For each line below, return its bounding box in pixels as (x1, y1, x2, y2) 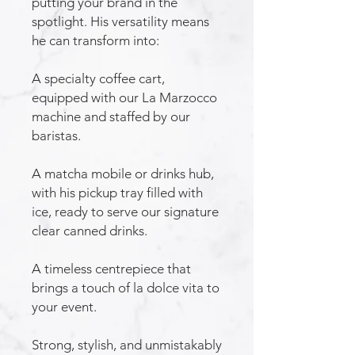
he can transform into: (32, 32, 159, 48)
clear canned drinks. (32, 223, 147, 239)
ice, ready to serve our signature (32, 204, 219, 219)
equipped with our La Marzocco (32, 90, 217, 105)
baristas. (32, 128, 81, 143)
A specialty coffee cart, (32, 71, 165, 86)
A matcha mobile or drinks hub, (32, 166, 214, 181)
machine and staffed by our (32, 109, 190, 124)
